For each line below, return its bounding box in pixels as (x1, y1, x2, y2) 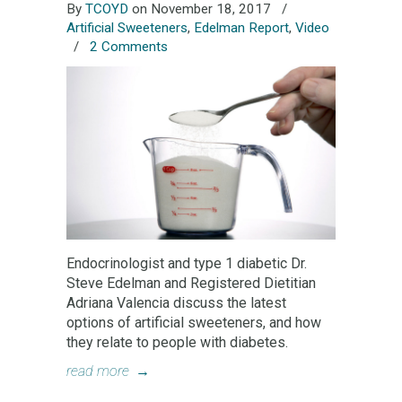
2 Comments (90, 39, 168, 55)
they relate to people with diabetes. (66, 333, 288, 351)
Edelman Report (194, 20, 289, 36)
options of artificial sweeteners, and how (66, 313, 321, 331)
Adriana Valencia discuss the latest (66, 293, 286, 311)
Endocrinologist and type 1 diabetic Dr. (66, 254, 307, 272)
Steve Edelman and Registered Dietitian (66, 274, 316, 292)
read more (66, 362, 129, 380)
